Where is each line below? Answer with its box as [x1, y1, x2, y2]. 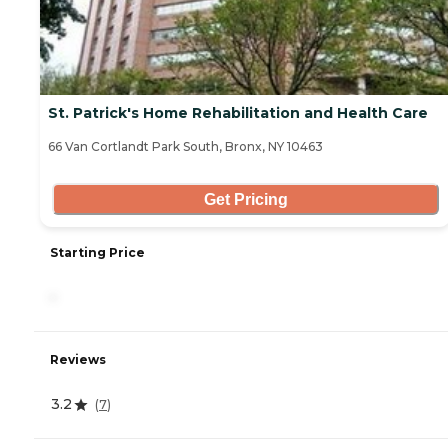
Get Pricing [203, 190, 288, 208]
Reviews [50, 352, 106, 368]
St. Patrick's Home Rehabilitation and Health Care [48, 104, 428, 123]
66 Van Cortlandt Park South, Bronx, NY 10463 [48, 139, 323, 155]
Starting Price [50, 245, 145, 261]
